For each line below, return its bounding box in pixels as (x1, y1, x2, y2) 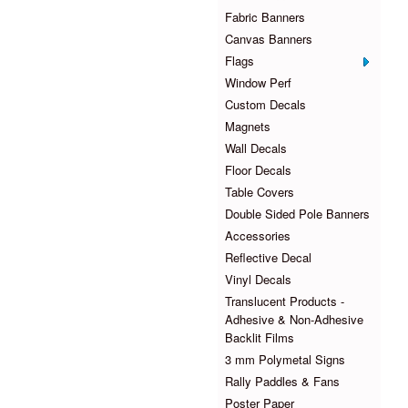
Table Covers (225, 183, 294, 201)
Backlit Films (225, 329, 294, 347)
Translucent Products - (225, 292, 344, 311)
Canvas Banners (225, 30, 312, 48)
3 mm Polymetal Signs (225, 351, 345, 369)
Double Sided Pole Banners (225, 205, 370, 223)
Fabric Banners (225, 8, 305, 26)
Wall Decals (225, 139, 287, 158)
